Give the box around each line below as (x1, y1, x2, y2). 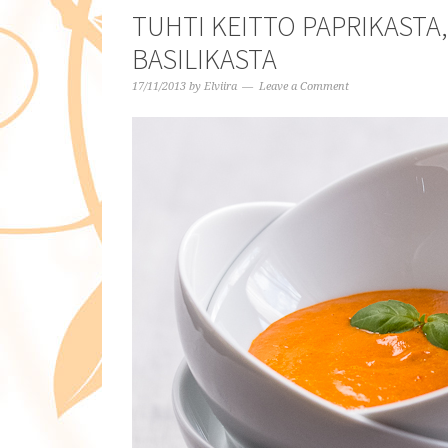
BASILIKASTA (132, 41, 277, 77)
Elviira (204, 80, 237, 93)
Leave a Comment (259, 80, 349, 93)
